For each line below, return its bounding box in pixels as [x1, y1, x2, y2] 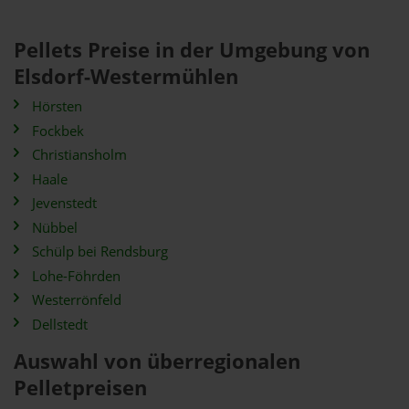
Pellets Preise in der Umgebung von [14, 36, 370, 64]
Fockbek [32, 121, 84, 141]
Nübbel [32, 217, 78, 237]
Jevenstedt [32, 194, 97, 213]
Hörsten [32, 97, 82, 116]
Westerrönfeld [32, 290, 121, 309]
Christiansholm [32, 145, 127, 164]
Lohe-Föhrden [32, 266, 121, 286]
